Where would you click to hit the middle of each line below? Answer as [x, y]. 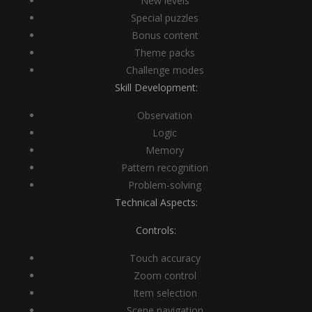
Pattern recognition [165, 167]
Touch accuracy [165, 258]
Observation [165, 115]
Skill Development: [156, 87]
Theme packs [165, 53]
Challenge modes [165, 70]
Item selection [165, 293]
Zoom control [165, 275]
